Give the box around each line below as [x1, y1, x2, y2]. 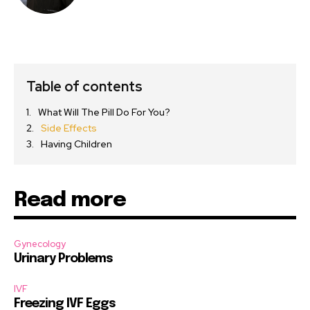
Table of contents [26, 77, 143, 96]
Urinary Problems [14, 253, 113, 266]
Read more [14, 190, 126, 212]
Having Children [41, 138, 112, 151]
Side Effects [41, 122, 97, 135]
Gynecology [14, 238, 66, 250]
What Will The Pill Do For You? [38, 106, 170, 119]
